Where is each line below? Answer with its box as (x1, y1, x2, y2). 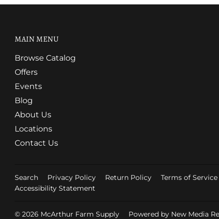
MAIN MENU (15, 34, 59, 45)
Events (15, 82, 42, 91)
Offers (15, 67, 38, 77)
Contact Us (15, 138, 58, 148)
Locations (15, 124, 52, 134)
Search (15, 174, 38, 182)
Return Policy (105, 174, 152, 182)
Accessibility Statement (15, 184, 95, 193)
